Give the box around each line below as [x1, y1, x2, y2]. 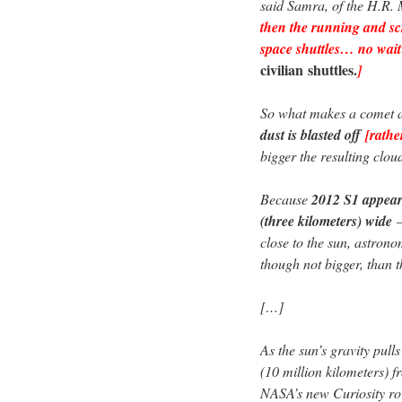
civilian [260, 59, 303, 81]
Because [260, 189, 311, 209]
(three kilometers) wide [260, 211, 397, 232]
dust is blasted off [260, 125, 365, 145]
